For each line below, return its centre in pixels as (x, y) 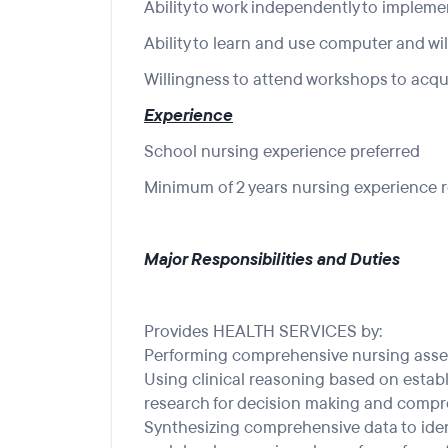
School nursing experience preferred (282, 151)
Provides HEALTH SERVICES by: (263, 331)
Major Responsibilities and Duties (272, 259)
